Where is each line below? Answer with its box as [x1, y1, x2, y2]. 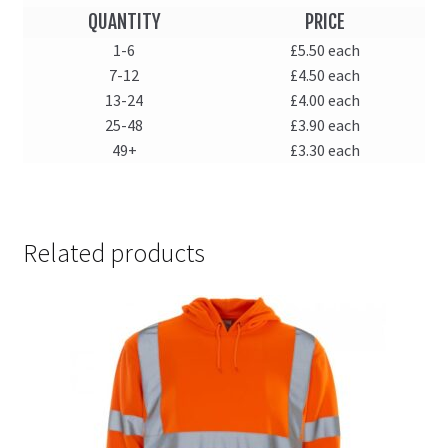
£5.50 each [290, 39, 361, 60]
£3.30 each [290, 139, 361, 160]
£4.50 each [290, 64, 361, 85]
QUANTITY [87, 9, 161, 34]
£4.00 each [290, 89, 361, 110]
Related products [22, 237, 205, 270]
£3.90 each [290, 114, 361, 135]
